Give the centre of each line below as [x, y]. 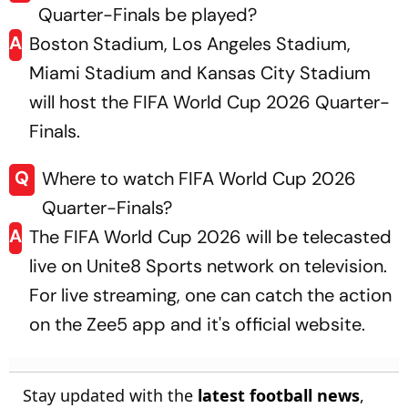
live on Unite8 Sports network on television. [208, 265]
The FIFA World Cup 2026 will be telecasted [210, 236]
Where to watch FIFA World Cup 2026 [199, 178]
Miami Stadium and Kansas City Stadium [200, 72]
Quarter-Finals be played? [148, 14]
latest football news [279, 395]
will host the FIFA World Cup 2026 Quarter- [209, 102]
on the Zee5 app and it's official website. [197, 324]
